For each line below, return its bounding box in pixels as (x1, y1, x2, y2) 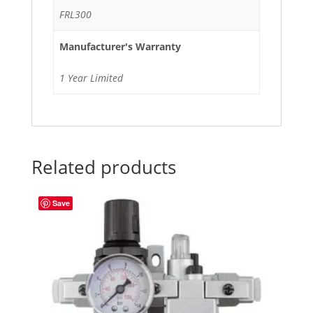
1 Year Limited (59, 71, 123, 85)
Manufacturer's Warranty (59, 39, 181, 53)
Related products (31, 154, 176, 180)
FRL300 (59, 7, 92, 21)
